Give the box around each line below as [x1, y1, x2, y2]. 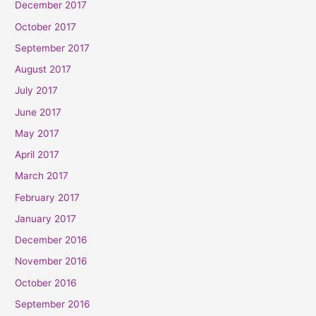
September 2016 [15, 298, 91, 310]
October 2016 [15, 276, 78, 288]
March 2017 [15, 170, 69, 182]
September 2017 [15, 42, 90, 54]
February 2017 [15, 191, 80, 203]
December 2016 [15, 234, 88, 246]
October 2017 [15, 20, 77, 32]
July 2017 [15, 85, 59, 97]
